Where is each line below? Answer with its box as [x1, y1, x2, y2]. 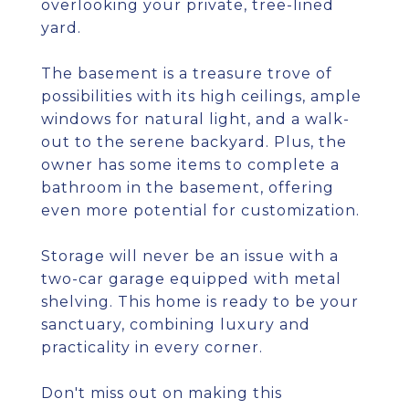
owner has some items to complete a [41, 156, 340, 173]
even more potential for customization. [41, 202, 360, 219]
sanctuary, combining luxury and [41, 316, 310, 333]
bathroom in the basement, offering [41, 179, 334, 196]
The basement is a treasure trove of [41, 65, 332, 82]
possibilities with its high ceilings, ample [41, 88, 362, 105]
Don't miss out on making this [41, 384, 282, 402]
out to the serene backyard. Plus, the [41, 133, 347, 151]
